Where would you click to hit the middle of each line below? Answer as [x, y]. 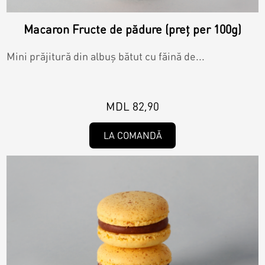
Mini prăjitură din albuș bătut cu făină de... [106, 56]
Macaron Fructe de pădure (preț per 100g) [132, 29]
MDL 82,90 [132, 106]
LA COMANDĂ [132, 135]
